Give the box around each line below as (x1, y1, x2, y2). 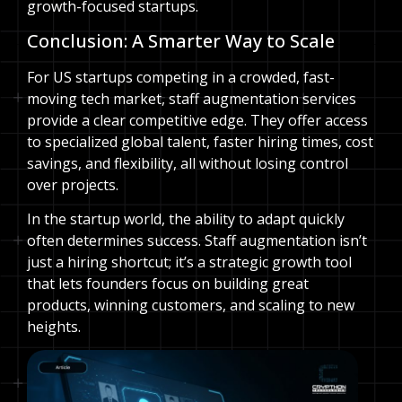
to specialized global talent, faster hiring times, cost (27, 131, 373, 152)
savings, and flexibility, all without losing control (27, 153, 348, 173)
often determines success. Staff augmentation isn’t (27, 231, 367, 251)
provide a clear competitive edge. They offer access (27, 109, 368, 130)
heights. (27, 317, 81, 337)
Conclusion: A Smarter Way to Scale (27, 28, 335, 53)
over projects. (27, 174, 118, 195)
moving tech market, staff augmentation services (27, 88, 356, 109)
